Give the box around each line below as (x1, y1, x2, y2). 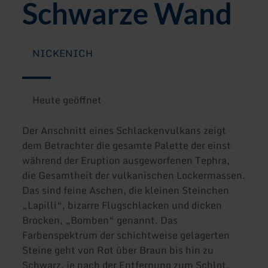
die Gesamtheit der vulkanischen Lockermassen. (22, 167, 246, 184)
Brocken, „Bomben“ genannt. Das (22, 212, 178, 229)
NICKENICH (32, 45, 93, 62)
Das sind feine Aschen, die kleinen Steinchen (22, 182, 230, 199)
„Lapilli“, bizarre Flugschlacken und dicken (22, 197, 223, 214)
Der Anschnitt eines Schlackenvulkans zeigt (22, 123, 227, 139)
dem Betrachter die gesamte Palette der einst (22, 138, 232, 154)
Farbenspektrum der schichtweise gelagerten (22, 227, 230, 243)
